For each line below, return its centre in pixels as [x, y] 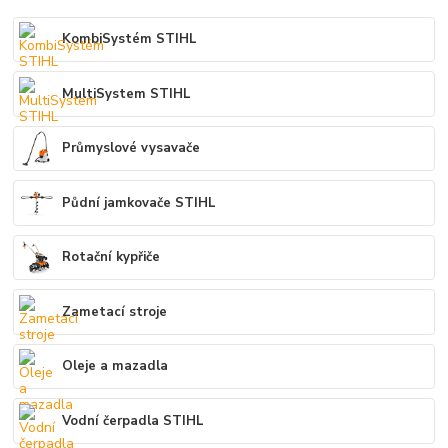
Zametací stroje [115, 311]
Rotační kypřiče [111, 257]
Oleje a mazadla [115, 366]
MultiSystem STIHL [127, 93]
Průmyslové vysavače [131, 148]
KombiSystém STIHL [130, 39]
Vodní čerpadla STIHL [133, 420]
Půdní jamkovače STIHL [139, 202]
